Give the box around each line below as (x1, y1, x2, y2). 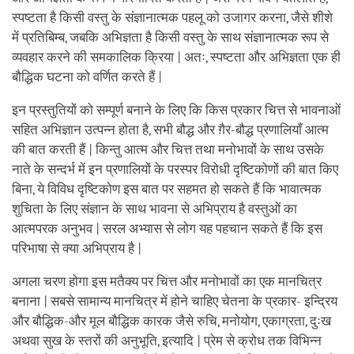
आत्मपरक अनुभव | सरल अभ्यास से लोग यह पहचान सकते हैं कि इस (12, 220, 322, 236)
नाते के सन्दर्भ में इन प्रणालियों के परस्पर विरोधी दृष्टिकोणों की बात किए (12, 161, 338, 177)
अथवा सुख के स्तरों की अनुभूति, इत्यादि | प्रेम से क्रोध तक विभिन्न (12, 333, 322, 348)
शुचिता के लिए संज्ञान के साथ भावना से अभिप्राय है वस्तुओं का (12, 201, 297, 217)
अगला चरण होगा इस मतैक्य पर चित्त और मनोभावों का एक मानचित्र (12, 273, 322, 289)
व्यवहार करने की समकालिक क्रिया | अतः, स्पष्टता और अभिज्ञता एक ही (12, 49, 341, 65)
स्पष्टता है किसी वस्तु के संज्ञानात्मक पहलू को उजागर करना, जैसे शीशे (12, 9, 333, 25)
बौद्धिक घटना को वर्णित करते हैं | (12, 69, 162, 85)
